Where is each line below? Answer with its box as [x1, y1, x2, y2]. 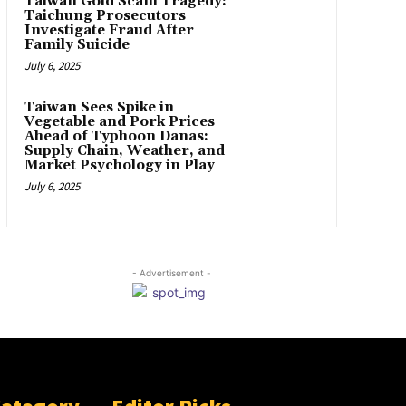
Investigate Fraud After [24, 22, 194, 40]
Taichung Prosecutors [24, 7, 186, 25]
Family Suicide [24, 36, 130, 54]
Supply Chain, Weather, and [24, 142, 225, 160]
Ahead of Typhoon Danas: [24, 128, 208, 146]
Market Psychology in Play [24, 157, 215, 175]
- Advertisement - [131, 267, 211, 279]
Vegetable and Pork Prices [24, 113, 215, 131]
